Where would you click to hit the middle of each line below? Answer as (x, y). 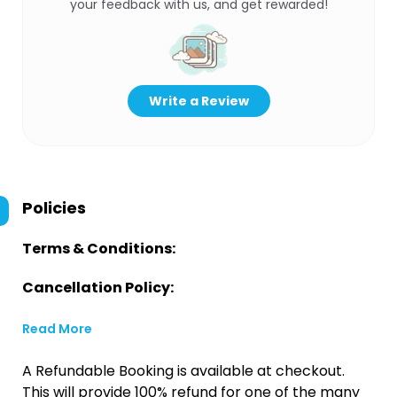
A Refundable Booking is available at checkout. (183, 371)
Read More (57, 329)
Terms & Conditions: (99, 249)
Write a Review (198, 101)
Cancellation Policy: (98, 288)
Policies (54, 208)
